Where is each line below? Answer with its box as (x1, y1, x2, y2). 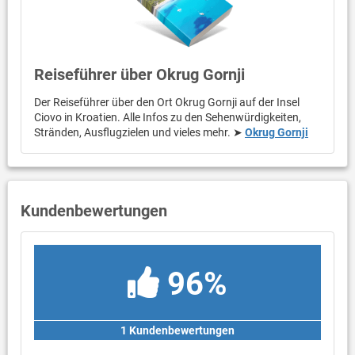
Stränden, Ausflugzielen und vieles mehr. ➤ (33, 126, 245, 139)
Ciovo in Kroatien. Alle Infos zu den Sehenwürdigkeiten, (33, 111, 301, 124)
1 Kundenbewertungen (120, 324, 235, 338)
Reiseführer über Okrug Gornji (33, 65, 245, 85)
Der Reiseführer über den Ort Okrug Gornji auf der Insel (33, 96, 300, 109)
